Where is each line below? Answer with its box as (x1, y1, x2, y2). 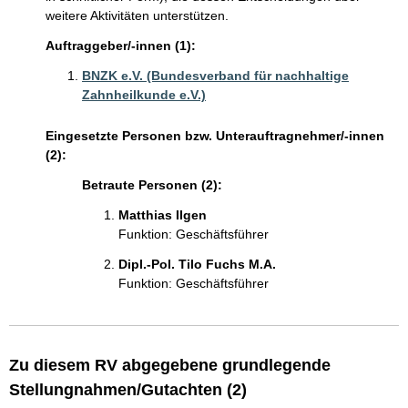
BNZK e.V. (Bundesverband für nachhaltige (82, 68, 349, 83)
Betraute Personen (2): (82, 178, 222, 192)
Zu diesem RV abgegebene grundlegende (9, 356, 331, 374)
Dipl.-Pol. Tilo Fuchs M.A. (118, 257, 276, 271)
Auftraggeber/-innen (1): (46, 38, 196, 53)
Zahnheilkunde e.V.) (82, 87, 206, 102)
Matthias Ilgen (118, 208, 207, 222)
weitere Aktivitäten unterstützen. (46, 8, 229, 23)
